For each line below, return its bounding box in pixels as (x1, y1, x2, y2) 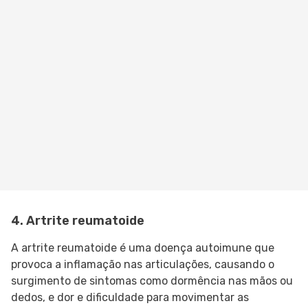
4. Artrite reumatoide (11, 213, 144, 229)
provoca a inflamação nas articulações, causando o (11, 258, 274, 272)
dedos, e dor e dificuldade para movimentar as (11, 291, 249, 305)
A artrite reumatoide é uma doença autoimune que (11, 241, 274, 255)
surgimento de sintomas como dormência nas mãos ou (11, 274, 293, 288)
